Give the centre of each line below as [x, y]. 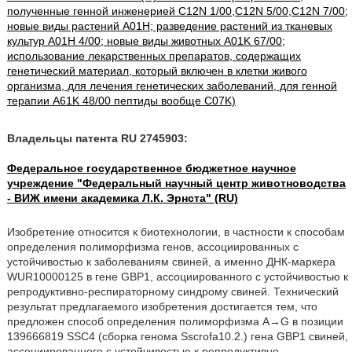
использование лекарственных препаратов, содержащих [154, 56]
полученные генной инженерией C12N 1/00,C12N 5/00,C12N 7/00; [177, 11]
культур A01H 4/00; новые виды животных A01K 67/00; [146, 41]
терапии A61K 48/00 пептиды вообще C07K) [121, 101]
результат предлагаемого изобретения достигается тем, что [162, 306]
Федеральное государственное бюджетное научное [151, 168]
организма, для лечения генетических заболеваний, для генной [172, 86]
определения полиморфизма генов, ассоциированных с [152, 247]
